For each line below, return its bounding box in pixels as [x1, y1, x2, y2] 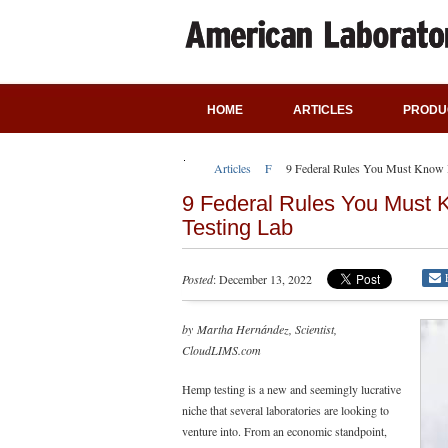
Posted [182, 271, 213, 287]
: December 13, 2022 [213, 271, 312, 287]
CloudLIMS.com [182, 342, 261, 358]
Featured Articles [265, 160, 346, 176]
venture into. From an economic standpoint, [182, 423, 387, 439]
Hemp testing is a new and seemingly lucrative [182, 381, 401, 397]
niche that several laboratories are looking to [182, 402, 389, 418]
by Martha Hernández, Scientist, [182, 321, 337, 337]
